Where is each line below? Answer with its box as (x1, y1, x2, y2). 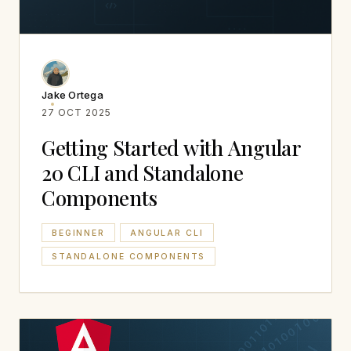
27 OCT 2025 (42, 107, 111, 118)
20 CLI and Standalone (42, 159, 244, 186)
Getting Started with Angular (42, 134, 301, 161)
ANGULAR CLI (129, 227, 204, 238)
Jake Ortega (42, 89, 103, 101)
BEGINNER (52, 227, 105, 238)
